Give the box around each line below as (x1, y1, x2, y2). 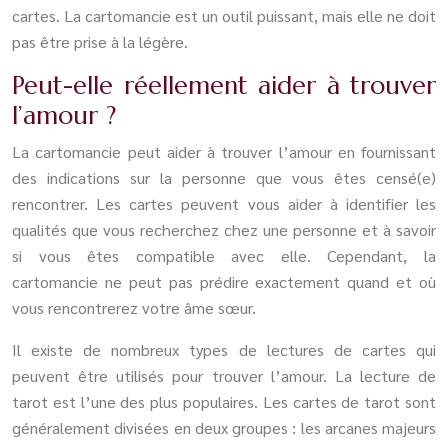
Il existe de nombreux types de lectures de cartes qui (12, 338, 436, 360)
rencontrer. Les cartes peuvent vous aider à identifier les (12, 192, 436, 214)
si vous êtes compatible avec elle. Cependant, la (12, 244, 436, 266)
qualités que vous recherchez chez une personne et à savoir (12, 218, 436, 240)
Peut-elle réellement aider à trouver (12, 69, 436, 101)
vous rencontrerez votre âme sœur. (12, 296, 256, 318)
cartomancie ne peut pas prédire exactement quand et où (12, 270, 436, 292)
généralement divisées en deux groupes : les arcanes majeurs (12, 416, 436, 438)
